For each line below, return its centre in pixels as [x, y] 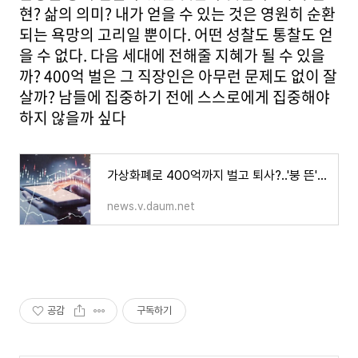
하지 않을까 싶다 [73, 117]
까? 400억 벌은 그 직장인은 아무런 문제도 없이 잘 [178, 76]
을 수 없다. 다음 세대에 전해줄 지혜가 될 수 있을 [172, 55]
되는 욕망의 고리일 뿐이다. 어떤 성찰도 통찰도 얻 [176, 34]
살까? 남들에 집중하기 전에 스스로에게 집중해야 [175, 97]
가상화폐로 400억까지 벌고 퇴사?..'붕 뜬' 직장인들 [322, 175]
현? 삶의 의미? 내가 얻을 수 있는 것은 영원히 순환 [177, 14]
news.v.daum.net [151, 206]
